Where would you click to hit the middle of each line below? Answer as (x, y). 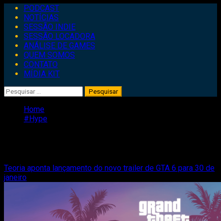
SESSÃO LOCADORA (59, 36)
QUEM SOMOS (49, 55)
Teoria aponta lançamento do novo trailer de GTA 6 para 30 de (109, 168)
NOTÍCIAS (41, 18)
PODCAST (41, 8)
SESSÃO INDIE (50, 27)
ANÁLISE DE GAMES (59, 46)
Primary (17, 8)
